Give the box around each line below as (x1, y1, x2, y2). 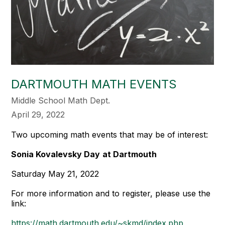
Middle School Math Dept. (11, 95, 110, 105)
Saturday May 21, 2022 (11, 168, 99, 179)
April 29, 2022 (11, 109, 65, 120)
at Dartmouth (102, 149, 157, 159)
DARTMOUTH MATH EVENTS (11, 76, 177, 91)
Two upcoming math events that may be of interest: (11, 129, 208, 140)
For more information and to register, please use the (11, 188, 211, 198)
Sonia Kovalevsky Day (11, 149, 100, 159)
